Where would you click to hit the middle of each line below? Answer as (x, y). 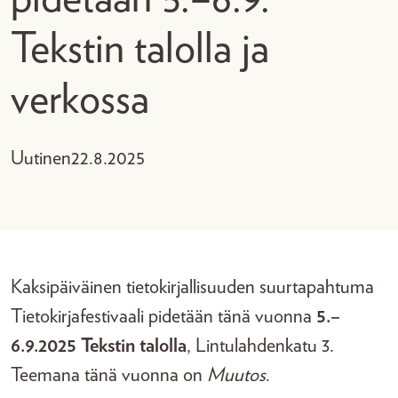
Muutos (236, 375)
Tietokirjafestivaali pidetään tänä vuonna (163, 316)
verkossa (80, 100)
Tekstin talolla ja (140, 50)
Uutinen (41, 158)
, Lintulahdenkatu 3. (260, 346)
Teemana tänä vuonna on (109, 375)
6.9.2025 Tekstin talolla (99, 346)
